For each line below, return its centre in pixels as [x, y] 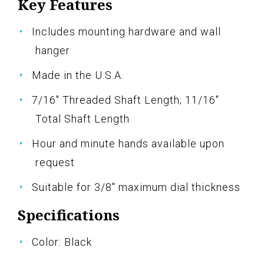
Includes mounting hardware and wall [126, 31]
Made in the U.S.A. [78, 75]
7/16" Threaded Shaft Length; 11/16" [126, 100]
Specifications [69, 214]
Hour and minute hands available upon [128, 143]
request [55, 162]
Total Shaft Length [82, 118]
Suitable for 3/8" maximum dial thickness [136, 187]
